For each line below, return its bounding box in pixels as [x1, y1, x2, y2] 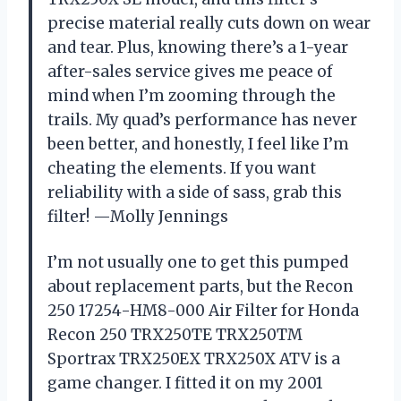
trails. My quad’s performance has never [47, 109, 357, 130]
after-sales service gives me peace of [47, 61, 333, 81]
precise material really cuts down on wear [47, 13, 371, 33]
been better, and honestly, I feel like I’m [47, 133, 349, 154]
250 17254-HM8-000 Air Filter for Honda [47, 300, 359, 320]
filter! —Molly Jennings [47, 206, 228, 226]
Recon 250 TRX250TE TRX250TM [47, 324, 303, 345]
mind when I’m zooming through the [47, 85, 336, 106]
